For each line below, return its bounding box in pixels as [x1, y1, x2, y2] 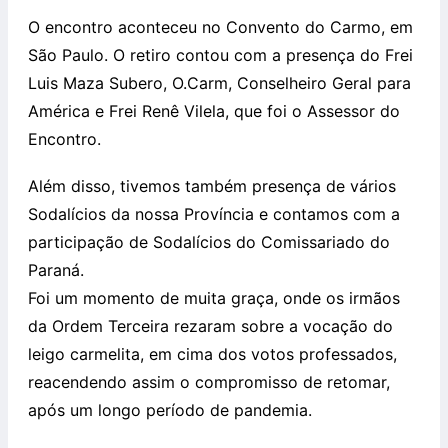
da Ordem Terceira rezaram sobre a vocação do [28, 316, 393, 337]
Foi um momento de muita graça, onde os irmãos [28, 288, 400, 309]
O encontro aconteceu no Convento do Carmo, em [28, 17, 413, 38]
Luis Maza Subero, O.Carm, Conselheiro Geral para [28, 73, 411, 94]
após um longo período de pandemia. [28, 400, 312, 421]
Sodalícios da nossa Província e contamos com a [28, 204, 400, 225]
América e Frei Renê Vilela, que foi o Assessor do [28, 101, 400, 122]
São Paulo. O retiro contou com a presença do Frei [28, 45, 413, 66]
